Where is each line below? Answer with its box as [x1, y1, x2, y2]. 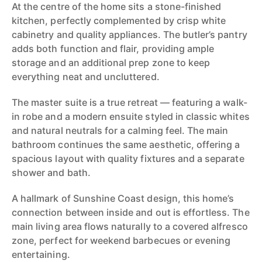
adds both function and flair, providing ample [12, 43, 215, 54]
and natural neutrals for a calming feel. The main [12, 125, 229, 136]
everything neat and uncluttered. [12, 71, 160, 82]
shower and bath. [12, 167, 91, 178]
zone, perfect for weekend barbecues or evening [12, 235, 231, 246]
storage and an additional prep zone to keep [12, 57, 211, 68]
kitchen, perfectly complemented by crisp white [12, 15, 226, 26]
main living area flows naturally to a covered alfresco [12, 220, 248, 232]
